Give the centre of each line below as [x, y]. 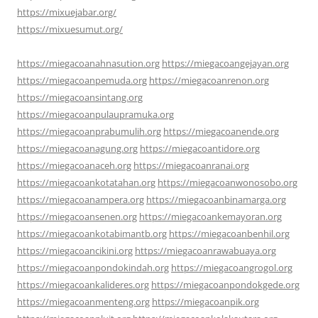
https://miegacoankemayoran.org [210, 216]
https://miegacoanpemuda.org [82, 80]
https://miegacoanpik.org [205, 301]
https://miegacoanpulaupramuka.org [95, 114]
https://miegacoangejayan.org [225, 63]
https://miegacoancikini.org [75, 250]
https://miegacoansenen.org [77, 216]
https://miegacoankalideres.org [83, 284]
